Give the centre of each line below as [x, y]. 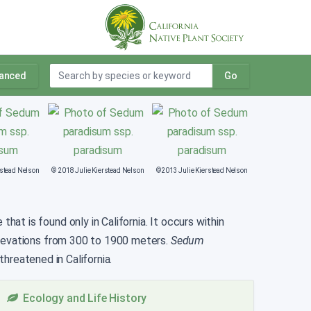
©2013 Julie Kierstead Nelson [202, 171]
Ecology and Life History [82, 299]
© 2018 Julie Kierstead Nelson [98, 171]
